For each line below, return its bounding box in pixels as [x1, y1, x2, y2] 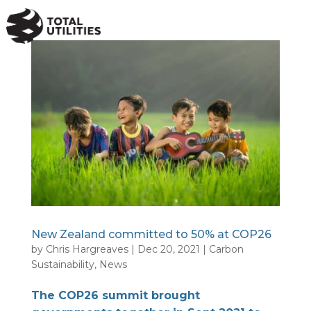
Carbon [208, 242, 244, 255]
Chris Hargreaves [45, 242, 128, 255]
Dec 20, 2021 [137, 242, 200, 255]
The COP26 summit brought [31, 288, 200, 302]
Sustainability [31, 258, 94, 271]
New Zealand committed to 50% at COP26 [31, 227, 271, 241]
